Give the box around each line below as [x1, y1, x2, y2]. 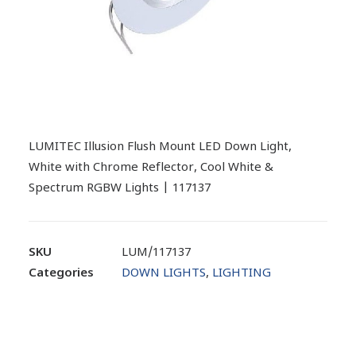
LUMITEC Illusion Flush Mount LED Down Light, [29, 140, 292, 155]
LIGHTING [212, 266, 271, 281]
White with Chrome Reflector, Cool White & [29, 161, 273, 176]
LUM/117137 [122, 246, 191, 261]
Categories [29, 266, 94, 281]
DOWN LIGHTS [122, 266, 206, 281]
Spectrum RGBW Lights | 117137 [29, 181, 211, 196]
